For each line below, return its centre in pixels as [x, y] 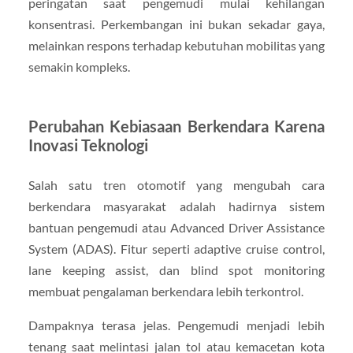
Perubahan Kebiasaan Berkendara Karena [176, 126]
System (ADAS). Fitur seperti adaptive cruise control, [176, 249]
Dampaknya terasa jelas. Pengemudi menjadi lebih [176, 325]
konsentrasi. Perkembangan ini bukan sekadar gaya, [176, 24]
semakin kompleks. [79, 67]
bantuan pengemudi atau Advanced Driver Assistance [176, 228]
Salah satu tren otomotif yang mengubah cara [176, 185]
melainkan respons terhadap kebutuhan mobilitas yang [176, 46]
